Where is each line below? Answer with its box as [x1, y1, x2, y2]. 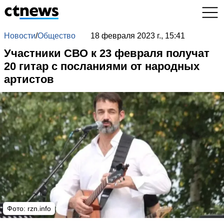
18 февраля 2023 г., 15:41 [90, 31, 185, 40]
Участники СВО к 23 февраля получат [4, 47, 209, 59]
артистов [4, 73, 54, 85]
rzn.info [27, 204, 51, 212]
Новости [4, 31, 35, 40]
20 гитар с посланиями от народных [4, 60, 199, 72]
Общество [37, 31, 75, 40]
